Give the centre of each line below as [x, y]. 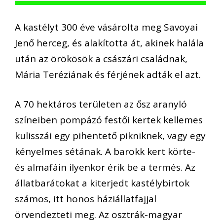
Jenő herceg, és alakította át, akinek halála [109, 43]
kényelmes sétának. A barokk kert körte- [105, 152]
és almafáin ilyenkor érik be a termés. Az [105, 167]
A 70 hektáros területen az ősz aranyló [101, 104]
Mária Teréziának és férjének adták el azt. [108, 74]
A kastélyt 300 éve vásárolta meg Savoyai [106, 27]
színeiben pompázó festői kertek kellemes [109, 120]
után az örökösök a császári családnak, [101, 58]
